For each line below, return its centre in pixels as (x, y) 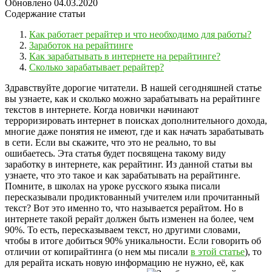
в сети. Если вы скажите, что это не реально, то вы (110, 142)
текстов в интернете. (48, 109)
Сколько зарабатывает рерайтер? (97, 67)
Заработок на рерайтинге (81, 45)
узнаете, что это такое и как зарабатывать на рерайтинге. (123, 175)
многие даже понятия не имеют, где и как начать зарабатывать (134, 131)
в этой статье (218, 251)
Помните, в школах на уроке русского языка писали (113, 186)
